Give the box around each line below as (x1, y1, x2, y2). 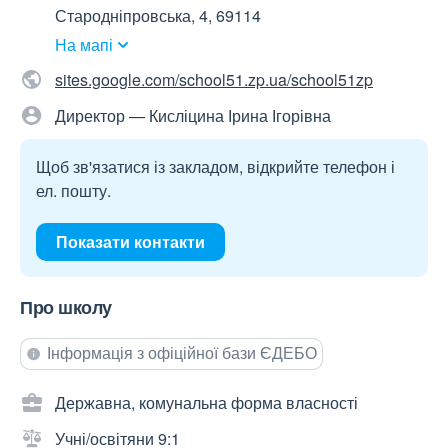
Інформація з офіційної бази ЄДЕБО (47, 341, 317, 365)
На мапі (55, 33, 113, 57)
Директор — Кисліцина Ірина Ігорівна (55, 104, 331, 128)
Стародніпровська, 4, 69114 (55, 4, 261, 28)
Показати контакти (56, 230, 205, 254)
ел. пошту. (36, 179, 111, 203)
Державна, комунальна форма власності (55, 391, 358, 415)
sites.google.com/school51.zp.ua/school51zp (55, 68, 373, 92)
